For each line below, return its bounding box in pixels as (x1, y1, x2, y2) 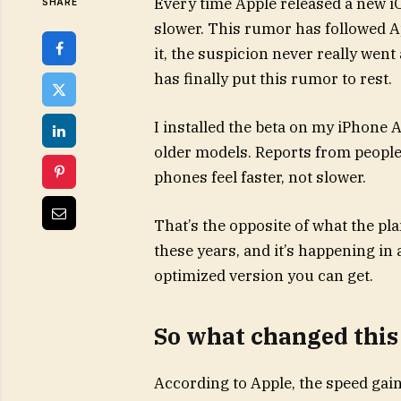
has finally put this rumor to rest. (153, 69, 396, 89)
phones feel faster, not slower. (153, 167, 366, 188)
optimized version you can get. (153, 266, 373, 286)
